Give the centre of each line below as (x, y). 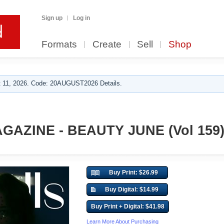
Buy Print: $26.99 (133, 172)
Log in (81, 18)
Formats (59, 44)
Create (107, 44)
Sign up (52, 18)
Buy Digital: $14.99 (131, 189)
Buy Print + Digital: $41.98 (128, 206)
